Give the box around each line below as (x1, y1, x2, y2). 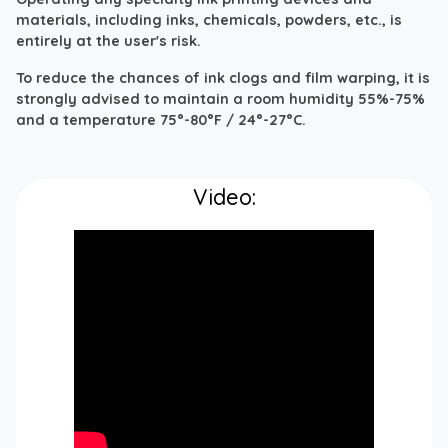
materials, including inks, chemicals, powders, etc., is (16, 10, 402, 29)
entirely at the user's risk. (16, 31, 201, 50)
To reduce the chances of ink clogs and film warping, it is (16, 68, 430, 87)
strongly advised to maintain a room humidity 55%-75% (16, 89, 425, 108)
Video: (192, 182, 256, 210)
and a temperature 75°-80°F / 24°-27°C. (16, 110, 306, 129)
